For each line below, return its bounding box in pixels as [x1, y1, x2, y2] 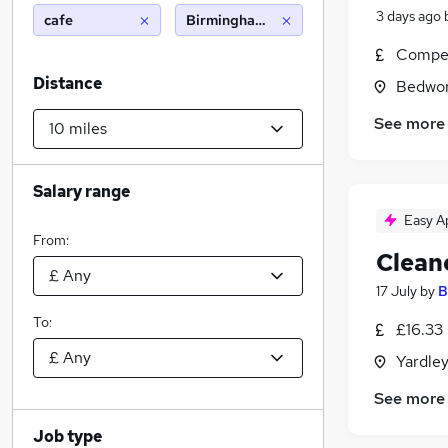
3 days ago [376, 7, 441, 25]
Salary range [33, 181, 130, 202]
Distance [33, 73, 102, 94]
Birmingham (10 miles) [186, 11, 334, 29]
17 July [376, 282, 417, 301]
